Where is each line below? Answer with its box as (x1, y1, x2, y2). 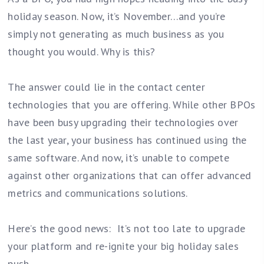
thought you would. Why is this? (8, 45, 156, 59)
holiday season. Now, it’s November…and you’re (8, 9, 226, 24)
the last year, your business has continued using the (8, 133, 247, 147)
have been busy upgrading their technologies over (8, 115, 239, 130)
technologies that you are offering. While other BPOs (8, 98, 256, 112)
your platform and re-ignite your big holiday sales (8, 239, 239, 253)
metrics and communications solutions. (8, 186, 188, 200)
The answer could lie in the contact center (8, 80, 205, 94)
